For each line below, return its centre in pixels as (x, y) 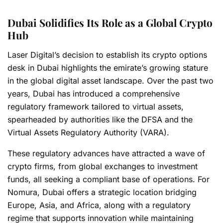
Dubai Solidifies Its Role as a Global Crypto (110, 23)
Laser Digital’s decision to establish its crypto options (107, 55)
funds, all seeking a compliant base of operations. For (109, 179)
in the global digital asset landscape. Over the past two (111, 80)
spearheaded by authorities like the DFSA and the (100, 119)
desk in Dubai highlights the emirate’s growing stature (108, 67)
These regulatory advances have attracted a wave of (106, 153)
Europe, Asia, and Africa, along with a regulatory (99, 205)
